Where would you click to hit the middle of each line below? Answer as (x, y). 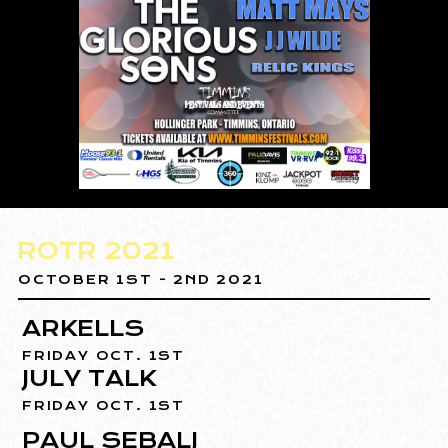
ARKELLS (83, 327)
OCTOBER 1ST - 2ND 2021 (141, 279)
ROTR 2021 (96, 250)
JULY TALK (89, 377)
